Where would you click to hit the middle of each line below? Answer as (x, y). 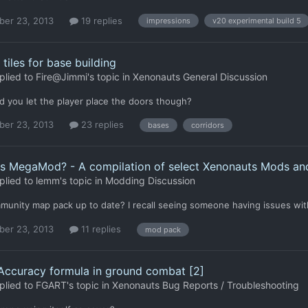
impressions (168, 21)
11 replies (100, 229)
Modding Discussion (150, 181)
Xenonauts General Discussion (200, 76)
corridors (208, 125)
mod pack (163, 229)
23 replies (101, 125)
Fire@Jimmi (62, 76)
